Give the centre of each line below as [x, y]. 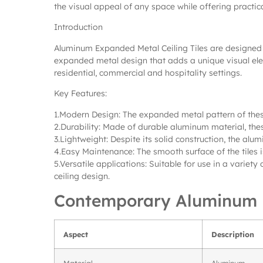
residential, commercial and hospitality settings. [148, 73]
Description [233, 234]
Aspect [76, 234]
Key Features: [80, 94]
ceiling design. [82, 176]
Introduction [78, 27]
